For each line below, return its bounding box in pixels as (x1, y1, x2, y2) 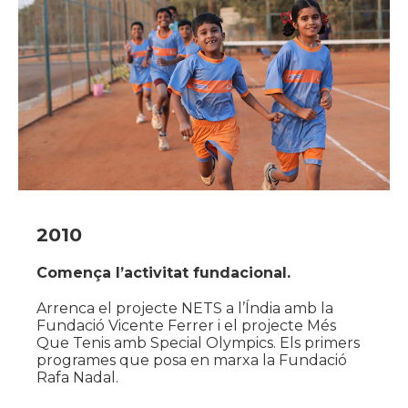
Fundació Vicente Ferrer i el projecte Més (36, 316, 336, 334)
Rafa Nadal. (36, 368, 118, 386)
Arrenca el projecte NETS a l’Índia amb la (36, 299, 333, 317)
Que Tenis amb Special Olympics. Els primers (36, 333, 360, 352)
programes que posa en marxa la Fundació (36, 351, 347, 369)
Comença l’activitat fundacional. (36, 263, 291, 281)
